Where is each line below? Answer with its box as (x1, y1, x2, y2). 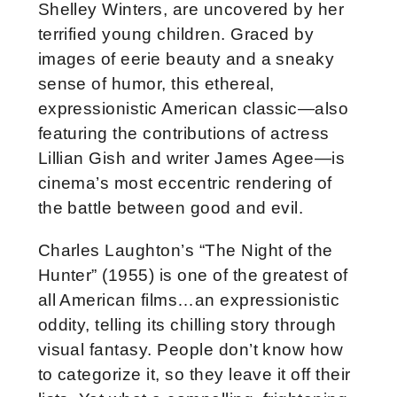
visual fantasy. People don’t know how (37, 339, 344, 359)
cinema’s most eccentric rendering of (37, 173, 332, 192)
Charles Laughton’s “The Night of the (37, 240, 333, 260)
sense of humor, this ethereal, (37, 74, 275, 93)
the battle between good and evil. (37, 198, 304, 217)
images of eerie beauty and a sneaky (37, 49, 335, 68)
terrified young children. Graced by (37, 24, 315, 43)
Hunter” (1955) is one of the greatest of (37, 265, 348, 284)
